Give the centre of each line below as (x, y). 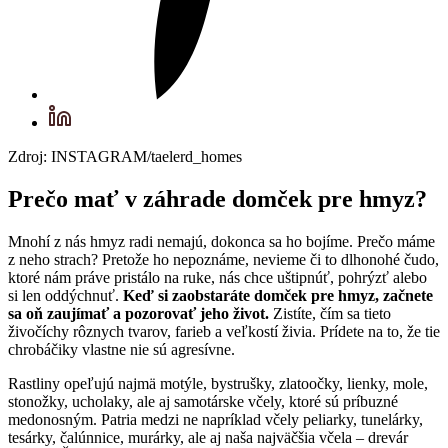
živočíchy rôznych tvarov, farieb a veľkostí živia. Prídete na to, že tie (224, 332)
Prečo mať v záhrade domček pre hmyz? (217, 199)
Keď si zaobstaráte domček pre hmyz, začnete (278, 296)
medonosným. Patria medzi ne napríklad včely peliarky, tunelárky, (215, 420)
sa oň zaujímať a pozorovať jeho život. (138, 314)
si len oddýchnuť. (65, 296)
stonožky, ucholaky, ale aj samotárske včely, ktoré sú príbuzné (203, 402)
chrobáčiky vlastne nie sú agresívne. (121, 350)
